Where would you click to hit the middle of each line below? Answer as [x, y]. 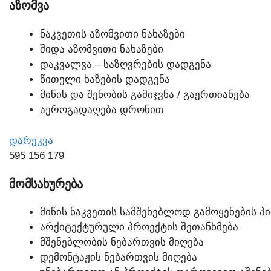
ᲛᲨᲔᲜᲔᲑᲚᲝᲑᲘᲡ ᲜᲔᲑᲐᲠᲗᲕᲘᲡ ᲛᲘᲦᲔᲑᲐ [122, 243]
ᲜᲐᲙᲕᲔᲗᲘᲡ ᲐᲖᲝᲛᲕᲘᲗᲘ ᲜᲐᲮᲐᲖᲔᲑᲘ [113, 34]
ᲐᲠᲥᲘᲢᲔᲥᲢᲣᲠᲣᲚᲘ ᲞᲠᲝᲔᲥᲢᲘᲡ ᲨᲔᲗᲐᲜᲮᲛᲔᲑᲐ [139, 227]
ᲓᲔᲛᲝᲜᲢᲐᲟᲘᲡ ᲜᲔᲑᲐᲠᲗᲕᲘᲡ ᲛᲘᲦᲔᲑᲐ [119, 258]
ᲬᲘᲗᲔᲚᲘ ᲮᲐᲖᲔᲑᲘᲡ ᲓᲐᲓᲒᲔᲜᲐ [105, 80]
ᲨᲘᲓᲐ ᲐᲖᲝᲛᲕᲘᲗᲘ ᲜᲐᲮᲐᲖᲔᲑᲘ [102, 50]
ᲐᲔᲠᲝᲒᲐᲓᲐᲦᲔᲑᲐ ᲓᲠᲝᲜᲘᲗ [102, 110]
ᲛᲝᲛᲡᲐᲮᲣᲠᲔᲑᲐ [46, 184]
